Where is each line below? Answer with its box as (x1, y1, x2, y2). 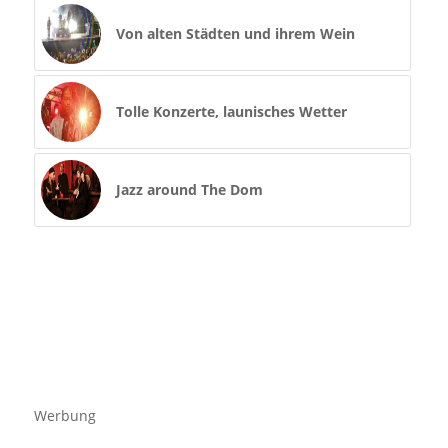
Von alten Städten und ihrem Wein (115, 24, 355, 44)
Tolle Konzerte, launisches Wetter (115, 102, 347, 122)
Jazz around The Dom (115, 180, 263, 200)
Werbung (33, 406, 96, 426)
